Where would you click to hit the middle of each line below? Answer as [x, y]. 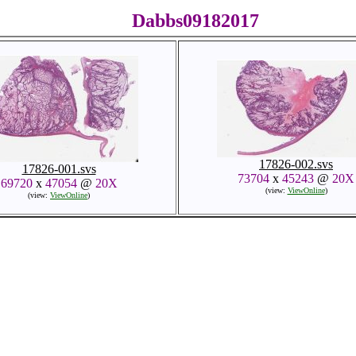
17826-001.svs [59, 169]
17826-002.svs [296, 164]
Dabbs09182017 [195, 21]
